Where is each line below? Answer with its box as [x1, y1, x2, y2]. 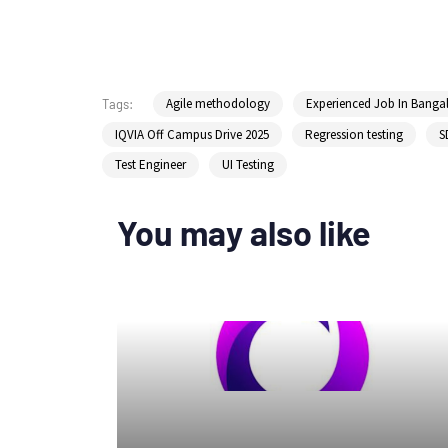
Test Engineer [115, 156, 186, 174]
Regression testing [305, 125, 403, 143]
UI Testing [222, 156, 274, 174]
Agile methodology [165, 95, 270, 113]
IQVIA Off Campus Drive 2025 [115, 125, 269, 143]
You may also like [117, 211, 371, 253]
